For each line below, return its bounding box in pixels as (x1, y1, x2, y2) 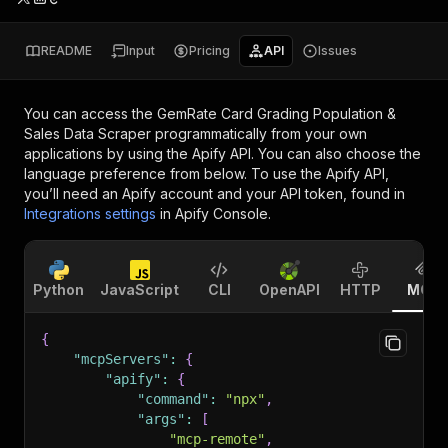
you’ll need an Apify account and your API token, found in (24, 185, 405, 202)
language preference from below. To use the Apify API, (24, 165, 389, 182)
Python (33, 281, 84, 298)
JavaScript (100, 281, 179, 298)
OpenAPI (259, 281, 320, 298)
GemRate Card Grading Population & (157, 105, 396, 122)
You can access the (24, 105, 157, 122)
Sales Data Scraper (24, 125, 151, 142)
